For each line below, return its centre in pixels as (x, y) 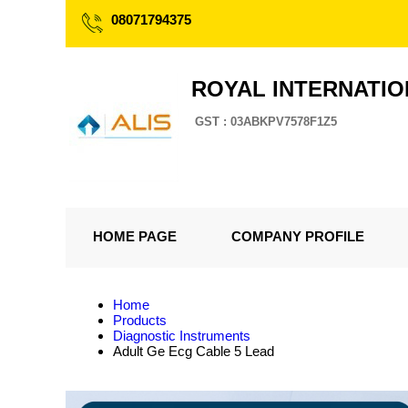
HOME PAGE (135, 236)
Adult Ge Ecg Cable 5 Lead (194, 351)
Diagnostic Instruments (182, 336)
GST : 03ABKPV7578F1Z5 (266, 122)
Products (140, 320)
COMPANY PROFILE (298, 236)
